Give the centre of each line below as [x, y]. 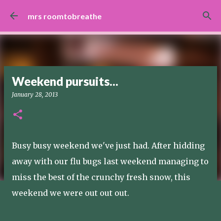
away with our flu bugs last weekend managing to [110, 161]
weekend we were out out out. [71, 193]
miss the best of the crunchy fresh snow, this [101, 177]
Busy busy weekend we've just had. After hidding [108, 146]
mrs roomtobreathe [65, 16]
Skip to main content [110, 12]
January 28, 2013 [35, 94]
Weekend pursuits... [65, 81]
